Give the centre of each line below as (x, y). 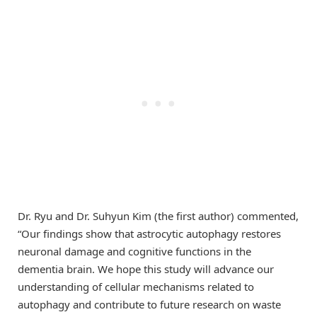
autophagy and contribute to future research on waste (149, 305)
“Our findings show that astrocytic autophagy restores (149, 234)
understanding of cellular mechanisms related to (136, 287)
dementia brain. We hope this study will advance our (146, 269)
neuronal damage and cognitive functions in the (134, 252)
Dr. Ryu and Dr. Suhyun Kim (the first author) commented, (158, 216)
